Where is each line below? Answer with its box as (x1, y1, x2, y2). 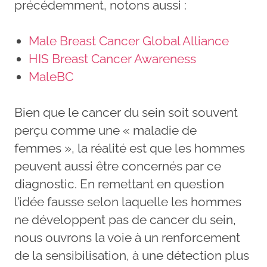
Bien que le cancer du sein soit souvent (14, 104, 238, 120)
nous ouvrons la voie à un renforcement (14, 229, 240, 245)
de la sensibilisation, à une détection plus (14, 247, 249, 263)
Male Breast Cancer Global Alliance (29, 33, 229, 48)
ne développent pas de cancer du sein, (14, 212, 236, 227)
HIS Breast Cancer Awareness (29, 51, 196, 66)
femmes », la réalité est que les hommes (14, 140, 245, 156)
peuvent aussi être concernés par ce (14, 158, 221, 173)
